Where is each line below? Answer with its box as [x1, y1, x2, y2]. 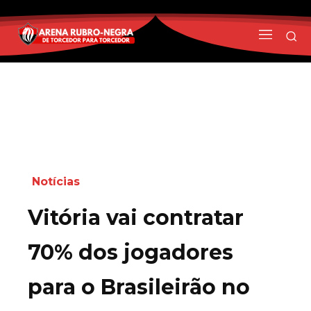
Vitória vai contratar [28, 204, 244, 230]
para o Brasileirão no [28, 274, 250, 300]
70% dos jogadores [28, 239, 233, 265]
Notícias [32, 174, 80, 188]
